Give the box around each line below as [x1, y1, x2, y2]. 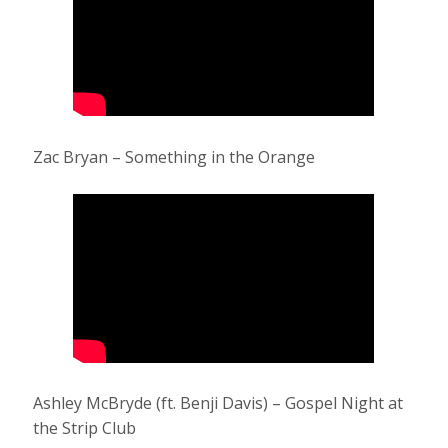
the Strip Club [33, 416, 137, 439]
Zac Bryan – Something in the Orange [33, 145, 316, 168]
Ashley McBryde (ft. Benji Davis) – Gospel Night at [33, 391, 404, 414]
